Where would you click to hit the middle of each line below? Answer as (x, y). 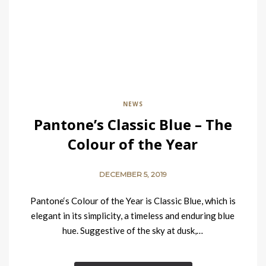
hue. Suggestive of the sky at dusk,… (133, 230)
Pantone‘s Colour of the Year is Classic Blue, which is (133, 201)
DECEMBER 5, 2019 (133, 174)
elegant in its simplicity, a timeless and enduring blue (133, 216)
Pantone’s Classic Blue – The (133, 124)
